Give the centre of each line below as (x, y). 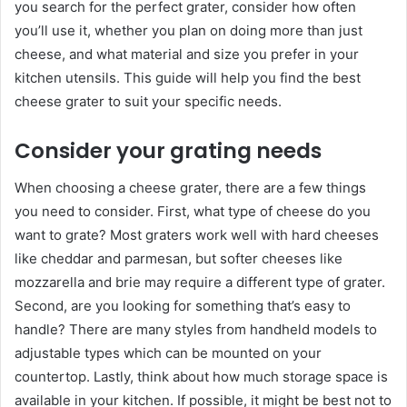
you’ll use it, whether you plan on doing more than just (189, 30)
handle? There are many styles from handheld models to (196, 329)
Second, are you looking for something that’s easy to (183, 305)
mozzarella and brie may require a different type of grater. (200, 282)
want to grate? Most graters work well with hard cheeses (197, 234)
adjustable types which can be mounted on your (168, 352)
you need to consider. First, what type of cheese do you (193, 211)
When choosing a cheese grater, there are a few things (190, 187)
